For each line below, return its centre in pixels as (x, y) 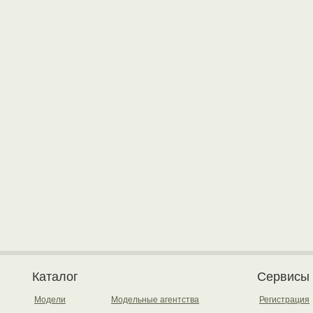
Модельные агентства (155, 300)
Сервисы (283, 277)
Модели (50, 300)
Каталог (55, 277)
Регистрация (284, 300)
